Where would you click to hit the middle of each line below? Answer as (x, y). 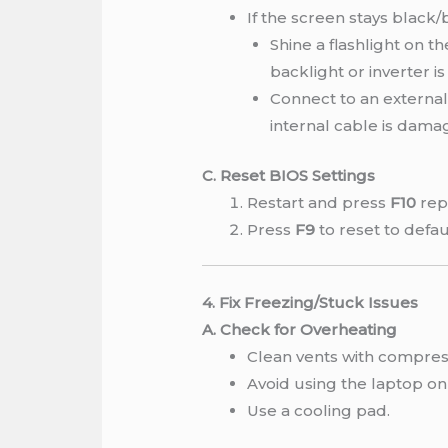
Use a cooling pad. (319, 410)
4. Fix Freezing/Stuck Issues (310, 302)
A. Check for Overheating (300, 329)
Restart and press (319, 202)
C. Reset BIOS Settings (289, 175)
